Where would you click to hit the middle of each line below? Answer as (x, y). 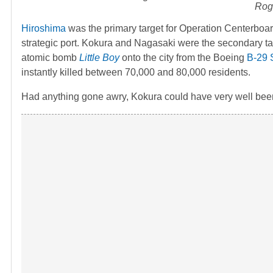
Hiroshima (44, 28)
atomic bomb (50, 57)
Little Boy (99, 57)
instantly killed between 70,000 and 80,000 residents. (136, 72)
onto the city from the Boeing (183, 57)
